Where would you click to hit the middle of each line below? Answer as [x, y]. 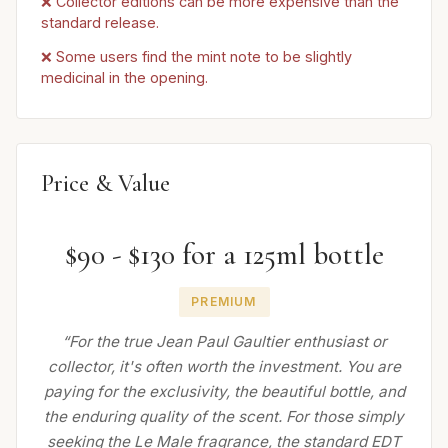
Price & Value [105, 184]
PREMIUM [224, 302]
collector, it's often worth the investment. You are [224, 367]
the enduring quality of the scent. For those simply [224, 417]
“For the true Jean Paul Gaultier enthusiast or [224, 342]
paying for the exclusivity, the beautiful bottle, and [224, 392]
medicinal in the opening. [124, 77]
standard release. [100, 23]
